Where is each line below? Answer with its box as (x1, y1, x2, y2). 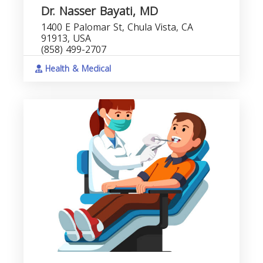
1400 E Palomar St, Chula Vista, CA (41, 18, 193, 36)
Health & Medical (42, 61, 111, 77)
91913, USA (41, 29, 91, 48)
